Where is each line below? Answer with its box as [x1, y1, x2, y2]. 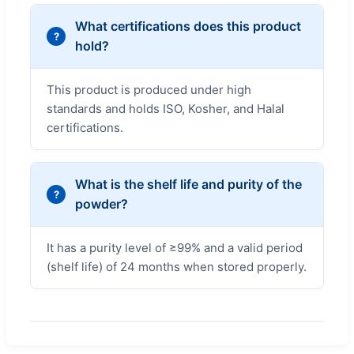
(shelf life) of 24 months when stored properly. [47, 258, 307, 274]
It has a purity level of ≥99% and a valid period [47, 239, 303, 255]
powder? [75, 195, 128, 212]
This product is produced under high [47, 81, 251, 97]
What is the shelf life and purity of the [75, 175, 302, 192]
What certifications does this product [75, 17, 301, 34]
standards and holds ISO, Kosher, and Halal [47, 100, 284, 116]
